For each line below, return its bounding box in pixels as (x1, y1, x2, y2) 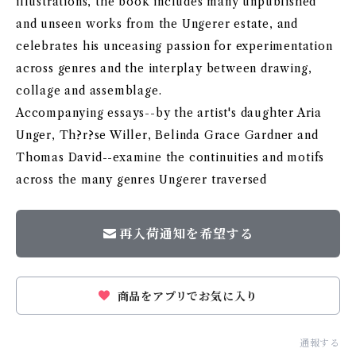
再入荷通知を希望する (119, 226, 253, 242)
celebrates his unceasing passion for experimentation (16, 39, 333, 53)
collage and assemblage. (16, 83, 162, 98)
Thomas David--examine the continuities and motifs (16, 150, 325, 164)
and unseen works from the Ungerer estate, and (16, 17, 298, 31)
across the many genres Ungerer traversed (16, 172, 267, 187)
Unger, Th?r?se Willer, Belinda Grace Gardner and (16, 128, 319, 142)
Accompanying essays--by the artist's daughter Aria (16, 106, 322, 120)
